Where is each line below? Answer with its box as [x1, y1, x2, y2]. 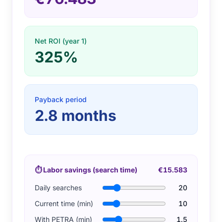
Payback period [35, 95, 87, 104]
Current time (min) [35, 199, 93, 208]
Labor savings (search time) [42, 166, 137, 174]
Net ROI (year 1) [35, 37, 87, 46]
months [61, 107, 116, 125]
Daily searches [35, 183, 82, 192]
